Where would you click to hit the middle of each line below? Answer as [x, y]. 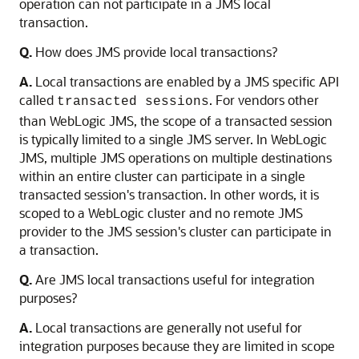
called [38, 100]
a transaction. [59, 250]
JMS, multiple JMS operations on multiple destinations [175, 157]
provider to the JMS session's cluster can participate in [175, 231]
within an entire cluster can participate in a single [162, 176]
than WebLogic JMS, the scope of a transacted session [176, 121]
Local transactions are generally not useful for [167, 327]
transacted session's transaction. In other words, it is [169, 194]
